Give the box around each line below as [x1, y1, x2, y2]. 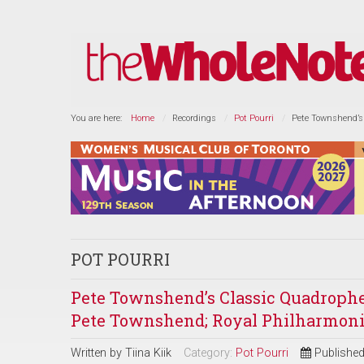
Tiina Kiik [125, 346, 171, 360]
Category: [184, 346, 236, 360]
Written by [71, 346, 125, 360]
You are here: [71, 113, 127, 123]
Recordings [172, 113, 216, 123]
